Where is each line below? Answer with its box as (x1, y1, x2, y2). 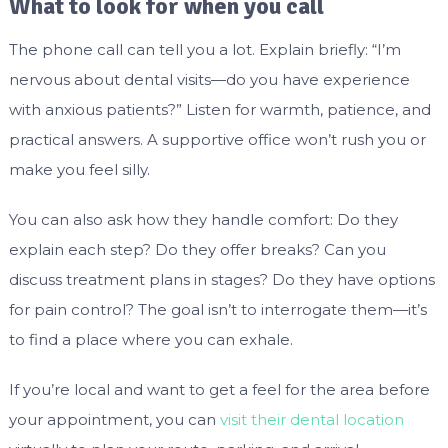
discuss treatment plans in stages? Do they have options (8, 270, 435, 290)
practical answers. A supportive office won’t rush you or (8, 130, 426, 150)
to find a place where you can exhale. (8, 330, 293, 350)
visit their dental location (219, 410, 404, 430)
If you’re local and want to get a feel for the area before (8, 380, 430, 400)
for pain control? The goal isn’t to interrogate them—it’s (8, 300, 427, 320)
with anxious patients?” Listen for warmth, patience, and (8, 100, 431, 120)
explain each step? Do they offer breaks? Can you (8, 240, 386, 260)
